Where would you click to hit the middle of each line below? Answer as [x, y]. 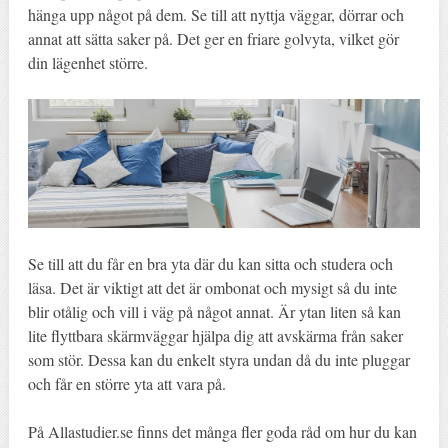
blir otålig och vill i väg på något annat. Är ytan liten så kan [214, 311]
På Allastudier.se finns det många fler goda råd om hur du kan [222, 431]
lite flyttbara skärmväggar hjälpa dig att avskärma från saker [215, 335]
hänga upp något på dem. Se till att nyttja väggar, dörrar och [215, 14]
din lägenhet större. [87, 62]
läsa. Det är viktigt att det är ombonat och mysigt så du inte [212, 287]
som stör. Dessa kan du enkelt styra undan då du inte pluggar [218, 359]
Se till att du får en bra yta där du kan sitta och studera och [210, 263]
